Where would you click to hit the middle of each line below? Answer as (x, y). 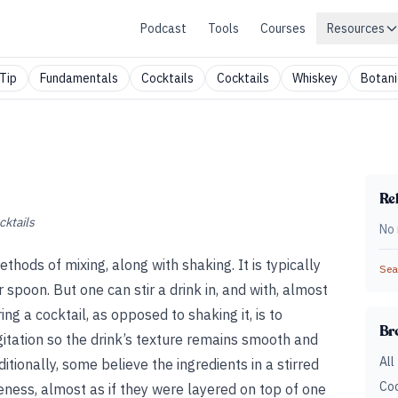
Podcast (163, 28)
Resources (356, 28)
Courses (283, 28)
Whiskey (315, 78)
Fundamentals (79, 78)
